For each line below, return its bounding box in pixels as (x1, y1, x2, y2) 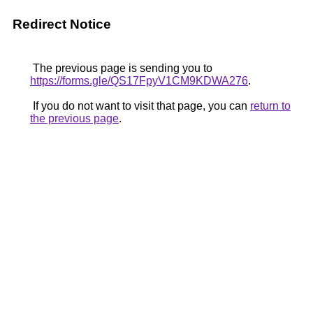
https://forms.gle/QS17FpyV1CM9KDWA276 (30, 75, 248, 87)
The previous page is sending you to (30, 62, 212, 74)
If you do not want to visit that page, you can (30, 100, 250, 112)
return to (250, 100, 291, 112)
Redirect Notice (13, 17, 111, 31)
